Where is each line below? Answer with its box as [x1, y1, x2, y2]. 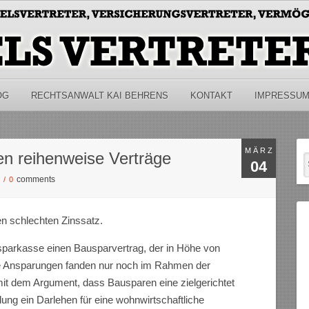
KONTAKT [190, 90, 232, 101]
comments [17, 175, 56, 184]
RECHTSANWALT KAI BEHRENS [30, 90, 168, 101]
